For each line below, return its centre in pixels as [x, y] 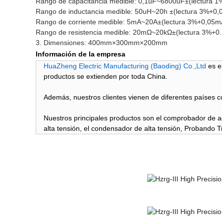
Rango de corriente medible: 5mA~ [90, 22]
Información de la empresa [81, 54]
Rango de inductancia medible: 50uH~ [96, 11]
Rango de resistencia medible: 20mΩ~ [96, 32]
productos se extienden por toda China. [106, 76]
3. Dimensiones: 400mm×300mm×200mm [102, 43]
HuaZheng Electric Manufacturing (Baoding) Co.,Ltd [125, 66]
